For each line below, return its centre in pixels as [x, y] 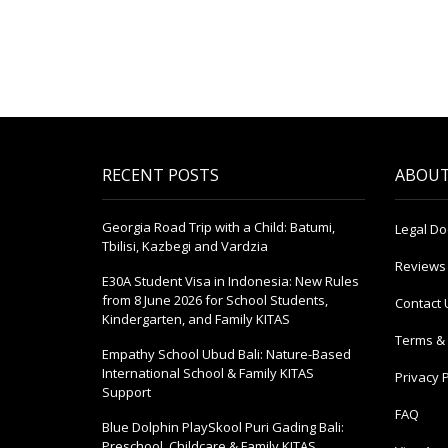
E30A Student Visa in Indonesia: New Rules [230, 281]
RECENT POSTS [160, 175]
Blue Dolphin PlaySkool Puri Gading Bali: [223, 427]
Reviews [420, 266]
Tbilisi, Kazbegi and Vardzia [185, 246]
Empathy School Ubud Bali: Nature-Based [226, 354]
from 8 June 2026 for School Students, [215, 300]
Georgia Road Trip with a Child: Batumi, [218, 227]
